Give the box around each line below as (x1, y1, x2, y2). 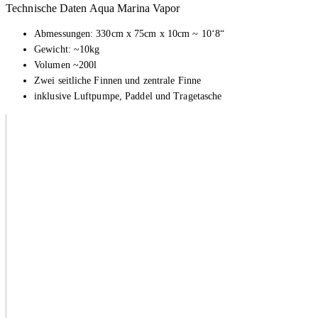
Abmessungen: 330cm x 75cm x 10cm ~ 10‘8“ (34, 28, 224, 39)
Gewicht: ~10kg (34, 43, 100, 55)
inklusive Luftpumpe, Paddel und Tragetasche (34, 90, 222, 102)
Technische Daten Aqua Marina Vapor (6, 1, 180, 14)
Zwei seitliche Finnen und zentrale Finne (34, 75, 201, 86)
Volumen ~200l (34, 59, 97, 70)
